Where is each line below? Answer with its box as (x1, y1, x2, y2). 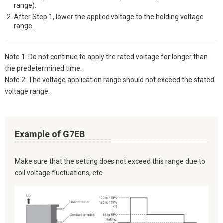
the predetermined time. (5, 64, 82, 73)
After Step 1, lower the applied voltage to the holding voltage (14, 13, 204, 21)
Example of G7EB (15, 129, 85, 140)
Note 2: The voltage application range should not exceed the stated (5, 76, 214, 84)
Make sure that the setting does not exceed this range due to (15, 157, 205, 166)
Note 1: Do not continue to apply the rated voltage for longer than (5, 53, 208, 61)
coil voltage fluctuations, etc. (15, 169, 104, 177)
